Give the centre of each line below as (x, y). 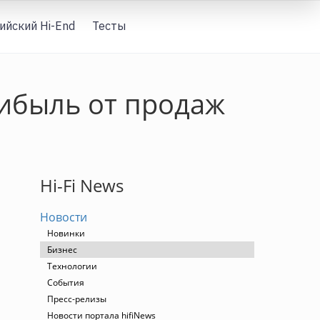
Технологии (72, 266)
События (66, 282)
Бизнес (62, 250)
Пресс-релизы (77, 299)
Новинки (66, 233)
